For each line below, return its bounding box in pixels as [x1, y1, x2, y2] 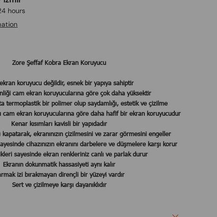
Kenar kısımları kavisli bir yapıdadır [11, 120, 108, 128]
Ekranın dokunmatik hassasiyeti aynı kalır [3, 160, 116, 169]
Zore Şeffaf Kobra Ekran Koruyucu [12, 59, 107, 67]
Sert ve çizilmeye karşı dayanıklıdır [12, 181, 107, 189]
